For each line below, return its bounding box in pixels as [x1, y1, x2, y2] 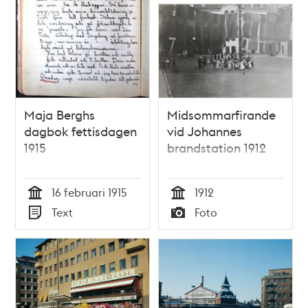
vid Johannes [167, 123, 242, 140]
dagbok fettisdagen [24, 123, 137, 140]
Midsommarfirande [167, 107, 276, 123]
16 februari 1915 [52, 185, 128, 200]
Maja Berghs [24, 107, 96, 123]
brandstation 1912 [167, 140, 266, 156]
